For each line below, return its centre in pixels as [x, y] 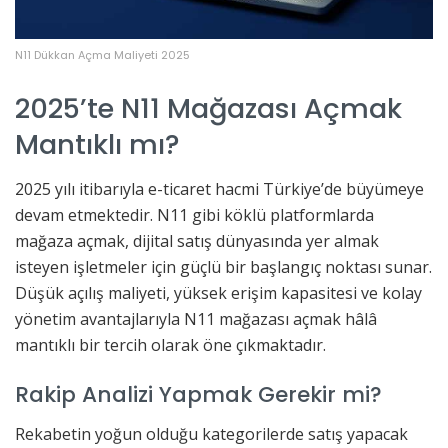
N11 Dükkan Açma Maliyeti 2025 [102, 54]
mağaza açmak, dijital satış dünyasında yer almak [197, 241]
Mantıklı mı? [97, 144]
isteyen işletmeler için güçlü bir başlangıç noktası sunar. [223, 267]
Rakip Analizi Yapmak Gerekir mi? [198, 394]
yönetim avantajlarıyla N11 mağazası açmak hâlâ [196, 319]
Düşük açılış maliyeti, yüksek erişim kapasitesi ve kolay [218, 293]
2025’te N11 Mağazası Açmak [208, 108]
